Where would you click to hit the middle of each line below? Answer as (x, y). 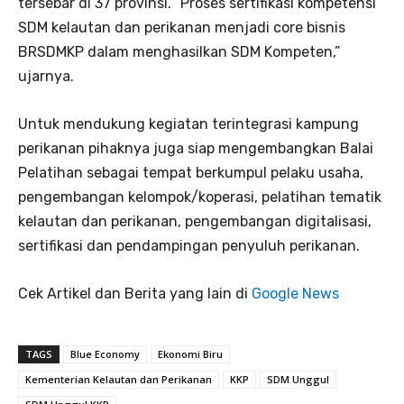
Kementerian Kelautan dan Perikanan (119, 380)
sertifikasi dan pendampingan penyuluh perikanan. (189, 246)
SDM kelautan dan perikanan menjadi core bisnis (182, 28)
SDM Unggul (298, 380)
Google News (295, 294)
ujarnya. (46, 77)
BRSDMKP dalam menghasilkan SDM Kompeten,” (179, 52)
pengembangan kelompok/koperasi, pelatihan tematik (200, 197)
